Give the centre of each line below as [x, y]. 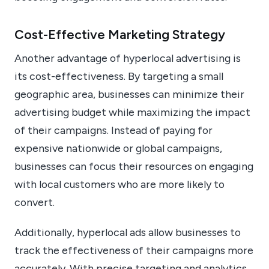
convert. [35, 202]
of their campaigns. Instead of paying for [113, 130]
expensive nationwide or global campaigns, [118, 148]
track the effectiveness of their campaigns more [134, 250]
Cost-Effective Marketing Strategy [120, 34]
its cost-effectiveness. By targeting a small [119, 76]
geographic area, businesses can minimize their [129, 94]
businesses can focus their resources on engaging [134, 166]
